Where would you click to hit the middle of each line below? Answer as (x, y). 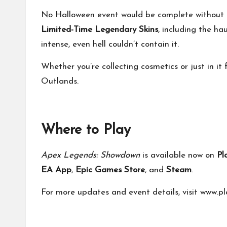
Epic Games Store (110, 170)
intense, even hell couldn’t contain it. (110, 44)
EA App (56, 170)
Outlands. (60, 81)
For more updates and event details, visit (121, 192)
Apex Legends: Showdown (90, 155)
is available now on (178, 155)
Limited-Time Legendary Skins (100, 29)
